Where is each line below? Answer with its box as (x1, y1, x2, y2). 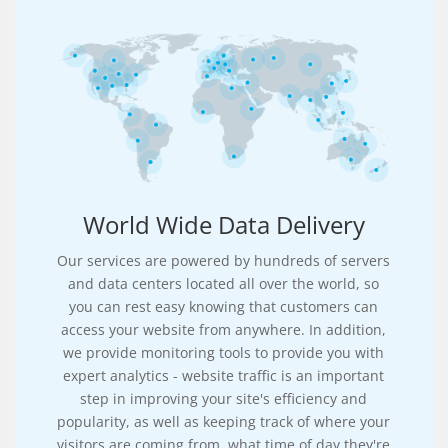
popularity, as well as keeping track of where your (57, 412, 391, 432)
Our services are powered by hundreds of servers (57, 251, 391, 271)
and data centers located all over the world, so (68, 274, 380, 294)
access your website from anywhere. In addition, (61, 320, 387, 340)
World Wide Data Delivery (82, 208, 365, 242)
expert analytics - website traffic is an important (63, 366, 385, 386)
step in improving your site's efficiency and (80, 389, 368, 409)
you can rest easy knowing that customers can (69, 297, 379, 317)
